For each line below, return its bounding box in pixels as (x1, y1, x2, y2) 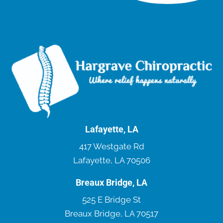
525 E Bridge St (82, 194, 141, 205)
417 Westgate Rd (79, 141, 144, 151)
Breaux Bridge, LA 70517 (65, 208, 158, 219)
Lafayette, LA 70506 (73, 155, 150, 165)
